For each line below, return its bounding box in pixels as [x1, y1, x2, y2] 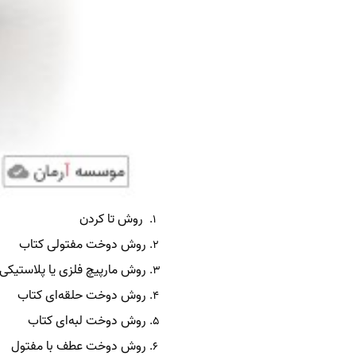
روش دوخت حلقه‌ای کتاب [17, 284, 146, 306]
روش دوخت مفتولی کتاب [18, 234, 146, 255]
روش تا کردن [72, 208, 146, 230]
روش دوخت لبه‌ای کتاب [27, 310, 146, 331]
